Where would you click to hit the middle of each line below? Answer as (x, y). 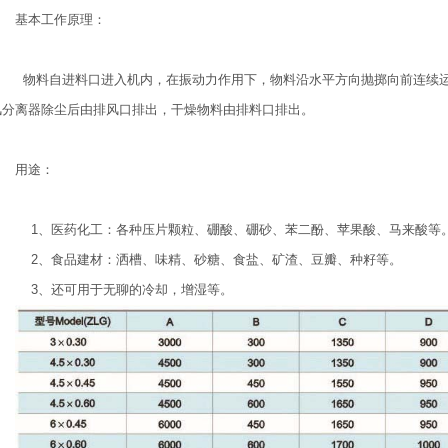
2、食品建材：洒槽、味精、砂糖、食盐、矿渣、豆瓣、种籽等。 (208, 260)
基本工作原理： (60, 20)
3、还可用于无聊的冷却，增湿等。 (123, 290)
